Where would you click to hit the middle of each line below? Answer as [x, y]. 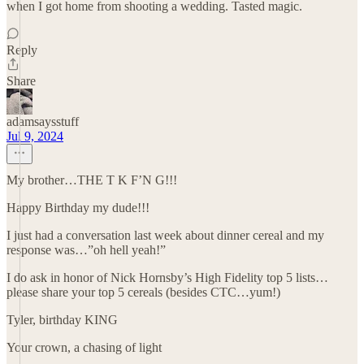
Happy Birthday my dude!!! [78, 208]
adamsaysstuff [43, 121]
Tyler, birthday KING [62, 320]
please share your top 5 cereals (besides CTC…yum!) [143, 292]
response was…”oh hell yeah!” [86, 250]
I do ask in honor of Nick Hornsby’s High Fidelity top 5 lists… [167, 277]
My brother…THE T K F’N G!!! [92, 180]
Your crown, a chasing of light [84, 347]
